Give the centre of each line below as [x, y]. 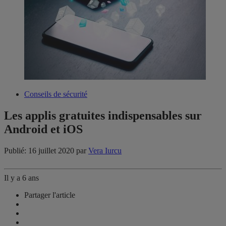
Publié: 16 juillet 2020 [40, 151]
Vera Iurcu [105, 151]
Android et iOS [43, 129]
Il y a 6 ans [21, 178]
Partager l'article [50, 195]
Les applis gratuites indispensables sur [103, 116]
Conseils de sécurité [56, 94]
